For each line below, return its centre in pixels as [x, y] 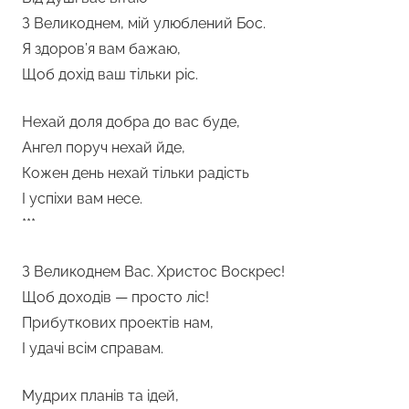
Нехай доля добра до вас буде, [131, 121]
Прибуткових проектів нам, [118, 322]
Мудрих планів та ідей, [100, 395]
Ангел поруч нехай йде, [104, 147]
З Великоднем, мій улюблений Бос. [144, 23]
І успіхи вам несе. [82, 198]
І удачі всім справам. [93, 348]
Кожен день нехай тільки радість [136, 173]
